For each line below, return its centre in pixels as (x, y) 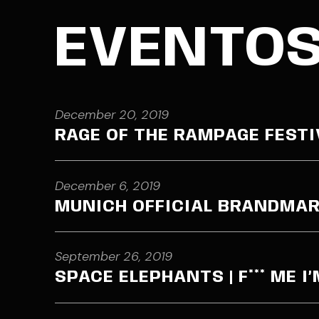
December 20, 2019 (111, 114)
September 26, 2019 (113, 257)
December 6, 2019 (107, 185)
